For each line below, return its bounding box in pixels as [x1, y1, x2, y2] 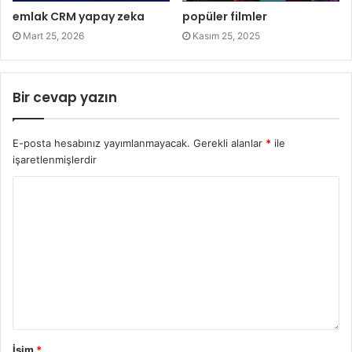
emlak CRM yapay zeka [13, 9, 145, 25]
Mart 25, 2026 [23, 30, 84, 42]
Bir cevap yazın [13, 88, 117, 108]
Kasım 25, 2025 [192, 30, 260, 42]
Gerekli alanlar [193, 137, 266, 150]
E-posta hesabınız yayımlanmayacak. [13, 137, 190, 150]
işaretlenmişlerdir [13, 153, 97, 167]
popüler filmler [182, 9, 267, 25]
